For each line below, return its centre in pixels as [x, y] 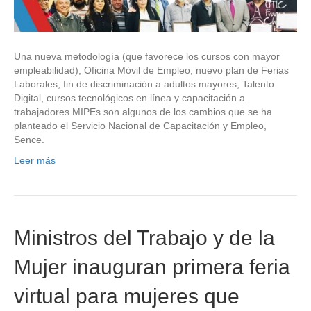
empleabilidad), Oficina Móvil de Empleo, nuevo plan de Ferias [151, 70]
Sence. [29, 139]
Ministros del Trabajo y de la [144, 237]
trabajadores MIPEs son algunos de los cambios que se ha [143, 111]
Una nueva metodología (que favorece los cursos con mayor [147, 56]
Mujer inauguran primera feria [152, 267]
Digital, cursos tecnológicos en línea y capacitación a [129, 98]
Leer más [35, 160]
